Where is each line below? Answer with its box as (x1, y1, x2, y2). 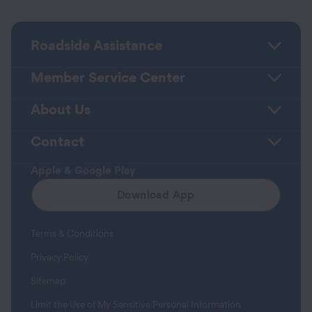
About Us (31, 101, 91, 118)
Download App (117, 188, 195, 201)
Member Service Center (31, 69, 185, 86)
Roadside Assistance (31, 37, 162, 54)
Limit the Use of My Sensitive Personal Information (31, 299, 241, 310)
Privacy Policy (31, 251, 88, 263)
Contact (31, 133, 84, 150)
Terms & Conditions (31, 228, 114, 239)
